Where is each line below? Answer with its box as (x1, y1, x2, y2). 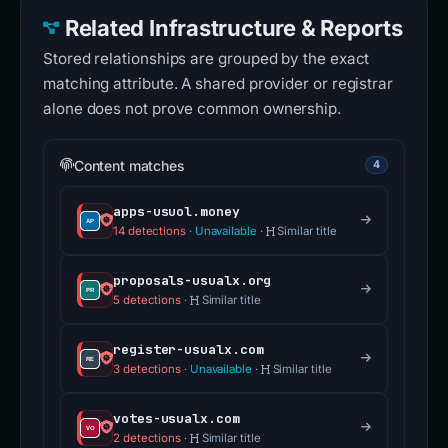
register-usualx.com (113, 341, 264, 359)
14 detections (113, 224, 186, 239)
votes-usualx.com (113, 410, 240, 428)
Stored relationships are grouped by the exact (43, 49, 370, 69)
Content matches (73, 156, 185, 174)
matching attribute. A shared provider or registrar (43, 74, 394, 94)
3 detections (113, 362, 182, 377)
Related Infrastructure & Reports (64, 15, 403, 42)
